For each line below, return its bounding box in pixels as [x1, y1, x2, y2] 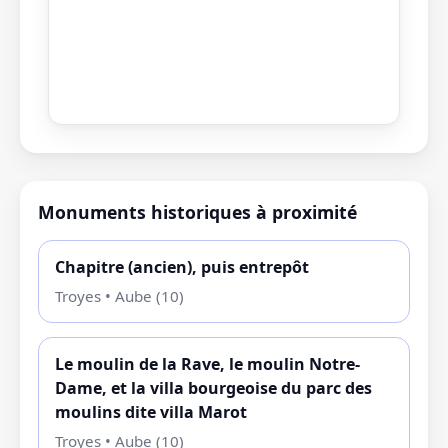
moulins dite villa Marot [55, 400, 247, 423]
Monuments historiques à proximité [38, 199, 357, 224]
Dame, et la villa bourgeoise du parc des [55, 376, 372, 399]
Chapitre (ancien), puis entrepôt [55, 255, 309, 278]
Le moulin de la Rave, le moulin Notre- [55, 352, 360, 375]
